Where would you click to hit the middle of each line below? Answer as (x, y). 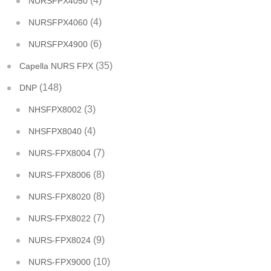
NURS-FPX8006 (60, 175)
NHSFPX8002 (55, 109)
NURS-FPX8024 (60, 240)
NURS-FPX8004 (60, 153)
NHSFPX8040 (55, 131)
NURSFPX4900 (58, 44)
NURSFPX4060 (58, 22)
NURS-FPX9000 (60, 262)
